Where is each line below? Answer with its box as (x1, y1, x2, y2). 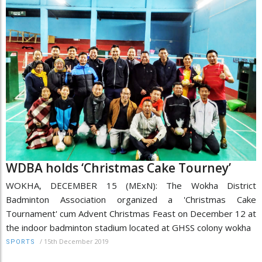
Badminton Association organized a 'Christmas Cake (6, 193, 256, 205)
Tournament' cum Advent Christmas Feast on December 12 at (6, 207, 256, 219)
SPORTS (6, 237, 35, 246)
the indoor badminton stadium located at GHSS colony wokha (6, 221, 251, 233)
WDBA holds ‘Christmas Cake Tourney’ (6, 159, 231, 176)
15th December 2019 (44, 236, 109, 246)
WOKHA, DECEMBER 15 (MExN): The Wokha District (6, 179, 256, 191)
